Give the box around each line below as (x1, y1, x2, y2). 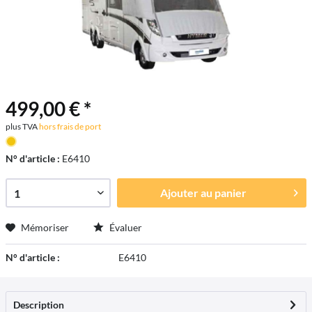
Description (13, 299, 64, 311)
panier (214, 186, 247, 199)
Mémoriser (21, 221, 69, 233)
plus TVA (6, 121, 38, 132)
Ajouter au (159, 186, 212, 199)
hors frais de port (38, 121, 101, 132)
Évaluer (107, 221, 142, 233)
